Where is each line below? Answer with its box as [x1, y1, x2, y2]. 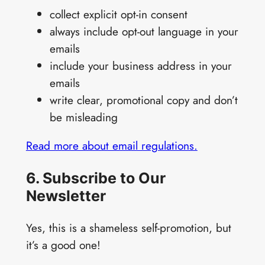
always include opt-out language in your [49, 22, 238, 40]
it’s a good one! [25, 237, 101, 254]
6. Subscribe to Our [25, 169, 166, 188]
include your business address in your [49, 57, 232, 74]
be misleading [49, 108, 118, 125]
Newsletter [25, 187, 106, 205]
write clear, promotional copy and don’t [49, 91, 238, 108]
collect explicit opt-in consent [49, 5, 188, 22]
